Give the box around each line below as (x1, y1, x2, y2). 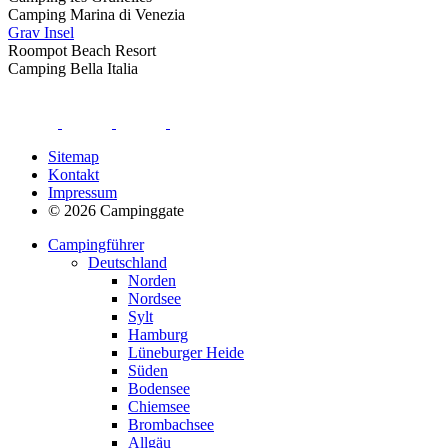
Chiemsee (128, 398, 190, 416)
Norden (128, 272, 176, 290)
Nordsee (128, 290, 181, 308)
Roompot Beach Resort (8, 42, 156, 60)
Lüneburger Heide (128, 344, 244, 362)
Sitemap (48, 148, 99, 166)
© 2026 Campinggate (48, 202, 184, 220)
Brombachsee (128, 416, 214, 434)
